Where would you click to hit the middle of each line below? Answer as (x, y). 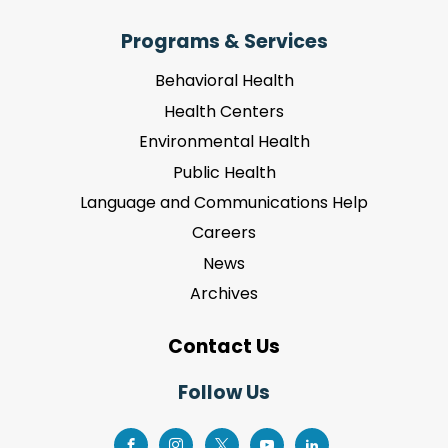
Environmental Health (224, 142)
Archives (224, 294)
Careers (224, 233)
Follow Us (224, 393)
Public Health (224, 172)
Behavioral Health (224, 81)
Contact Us (224, 347)
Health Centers (224, 111)
